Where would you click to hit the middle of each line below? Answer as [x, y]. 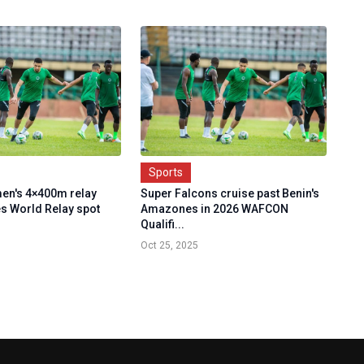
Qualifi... [162, 224]
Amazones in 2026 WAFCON [214, 209]
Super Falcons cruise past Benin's [230, 193]
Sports [165, 172]
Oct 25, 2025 [169, 245]
